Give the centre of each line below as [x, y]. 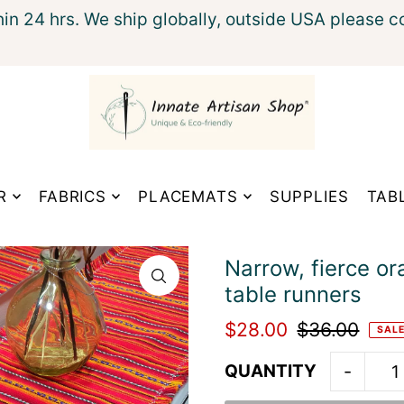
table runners [293, 295]
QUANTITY [270, 372]
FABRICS [73, 197]
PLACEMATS [188, 197]
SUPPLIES [309, 197]
